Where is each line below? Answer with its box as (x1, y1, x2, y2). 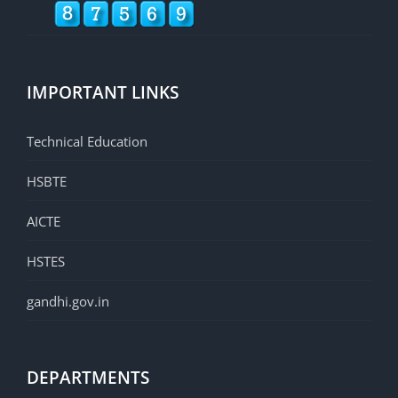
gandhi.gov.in (27, 292, 109, 311)
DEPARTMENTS (27, 366, 149, 390)
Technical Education (27, 132, 147, 151)
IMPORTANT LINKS (27, 81, 179, 105)
